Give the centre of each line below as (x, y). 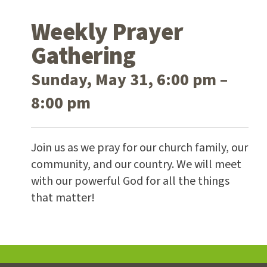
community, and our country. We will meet (136, 164)
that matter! (63, 198)
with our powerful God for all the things (130, 181)
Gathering (83, 56)
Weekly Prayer (107, 32)
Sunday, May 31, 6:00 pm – (129, 80)
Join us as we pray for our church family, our (139, 148)
